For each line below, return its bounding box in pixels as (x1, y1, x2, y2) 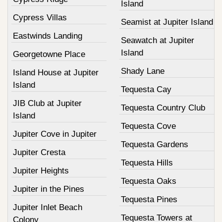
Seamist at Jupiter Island (120, 17, 213, 27)
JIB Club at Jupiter (13, 98, 82, 108)
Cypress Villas (13, 12, 67, 22)
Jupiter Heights (13, 166, 69, 175)
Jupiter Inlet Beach (13, 202, 82, 212)
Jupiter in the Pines (13, 184, 84, 194)
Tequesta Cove (120, 121, 176, 131)
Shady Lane (120, 66, 165, 76)
